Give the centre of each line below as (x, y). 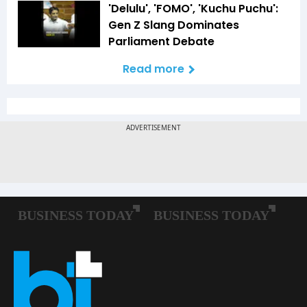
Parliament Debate (161, 42)
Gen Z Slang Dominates (174, 25)
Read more (153, 69)
